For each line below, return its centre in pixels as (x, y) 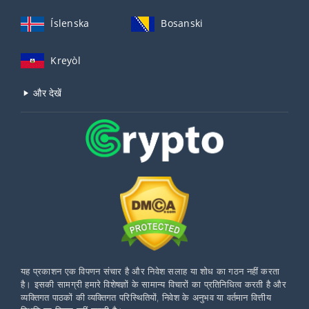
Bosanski (182, 23)
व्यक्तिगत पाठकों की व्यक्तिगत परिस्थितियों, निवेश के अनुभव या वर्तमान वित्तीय (146, 298)
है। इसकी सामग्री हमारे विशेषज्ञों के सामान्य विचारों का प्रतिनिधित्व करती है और (153, 285)
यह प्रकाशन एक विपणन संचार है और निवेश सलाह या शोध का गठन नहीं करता (150, 271)
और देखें (46, 92)
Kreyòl (66, 60)
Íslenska (70, 23)
